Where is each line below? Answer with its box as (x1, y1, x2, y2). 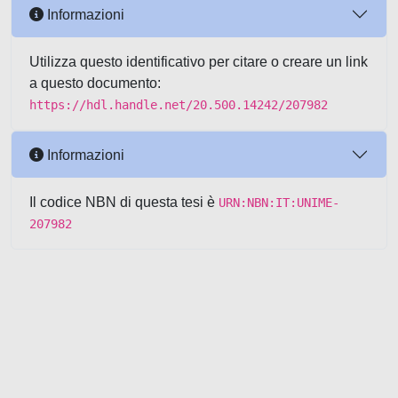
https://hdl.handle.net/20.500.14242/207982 (29, 98, 328, 112)
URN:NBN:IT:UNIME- (219, 195, 339, 210)
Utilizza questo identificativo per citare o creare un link (29, 54, 368, 69)
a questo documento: (29, 76, 161, 91)
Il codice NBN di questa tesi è (29, 195, 219, 210)
